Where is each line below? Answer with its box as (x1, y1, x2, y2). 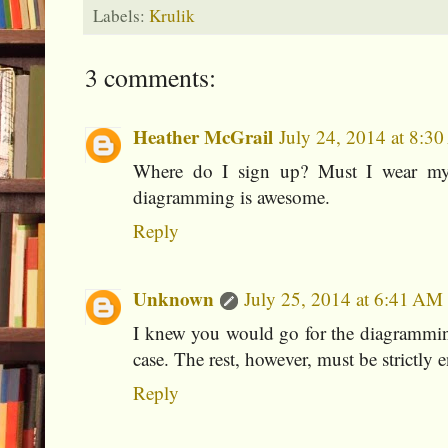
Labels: (93, 4, 149, 28)
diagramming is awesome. (133, 184, 330, 210)
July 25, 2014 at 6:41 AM (244, 285, 443, 311)
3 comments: (85, 60, 216, 95)
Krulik (149, 4, 195, 28)
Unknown (133, 284, 214, 312)
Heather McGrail (133, 123, 273, 151)
